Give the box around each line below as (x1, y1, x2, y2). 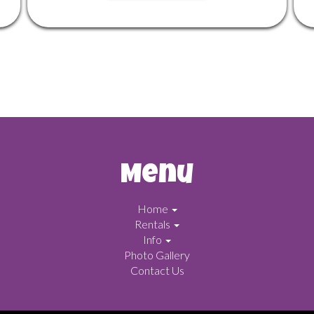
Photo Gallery (124, 248, 190, 261)
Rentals (135, 217, 172, 231)
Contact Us (130, 264, 184, 277)
